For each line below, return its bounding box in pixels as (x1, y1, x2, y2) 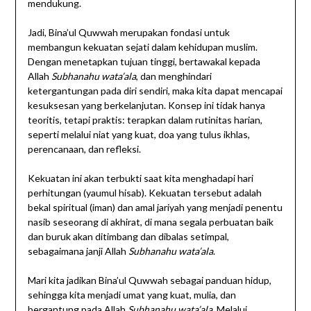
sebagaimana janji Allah (27, 245, 128, 258)
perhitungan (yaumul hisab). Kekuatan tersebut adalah (27, 187, 262, 199)
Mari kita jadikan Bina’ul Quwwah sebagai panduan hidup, (27, 274, 271, 287)
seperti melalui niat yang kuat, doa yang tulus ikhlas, (27, 128, 250, 141)
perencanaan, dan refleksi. (27, 143, 141, 155)
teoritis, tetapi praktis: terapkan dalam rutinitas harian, (27, 114, 262, 126)
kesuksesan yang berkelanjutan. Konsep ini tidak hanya (27, 99, 265, 112)
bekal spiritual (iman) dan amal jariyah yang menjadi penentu (27, 201, 283, 214)
